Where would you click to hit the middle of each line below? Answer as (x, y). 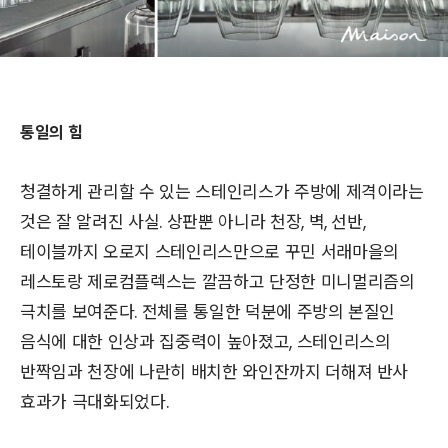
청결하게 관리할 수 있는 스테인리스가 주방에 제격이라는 (222, 191)
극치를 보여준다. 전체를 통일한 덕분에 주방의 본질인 (208, 311)
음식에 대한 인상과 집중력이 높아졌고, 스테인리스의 (205, 341)
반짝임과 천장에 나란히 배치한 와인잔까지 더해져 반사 (214, 371)
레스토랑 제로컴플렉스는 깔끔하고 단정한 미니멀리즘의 (217, 281)
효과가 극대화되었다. (96, 401)
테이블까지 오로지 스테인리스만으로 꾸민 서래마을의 (209, 251)
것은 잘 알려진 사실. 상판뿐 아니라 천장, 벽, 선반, (193, 221)
